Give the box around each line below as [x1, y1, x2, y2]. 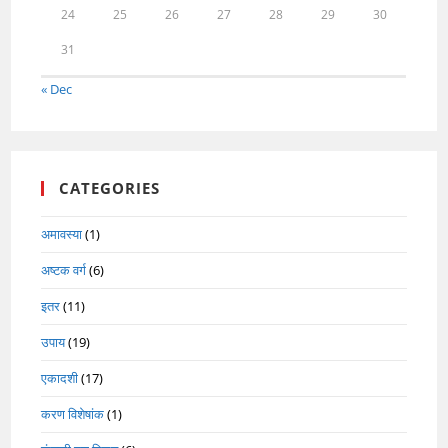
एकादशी [41, 368, 79, 387]
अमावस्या [41, 224, 83, 243]
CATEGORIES [59, 177, 161, 198]
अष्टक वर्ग [41, 260, 87, 279]
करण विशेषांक [41, 404, 105, 423]
